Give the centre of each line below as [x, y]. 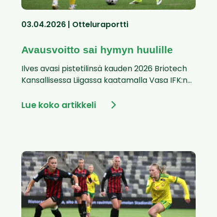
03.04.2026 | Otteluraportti [75, 25]
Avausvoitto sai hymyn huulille [97, 50]
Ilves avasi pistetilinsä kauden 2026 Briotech [104, 70]
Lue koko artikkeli [59, 106]
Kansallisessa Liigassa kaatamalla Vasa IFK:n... [107, 81]
